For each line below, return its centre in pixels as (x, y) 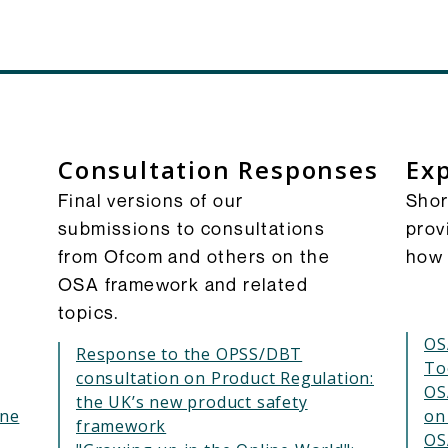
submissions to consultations (192, 228)
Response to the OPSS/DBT (189, 354)
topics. (89, 312)
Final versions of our (151, 200)
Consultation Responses (218, 169)
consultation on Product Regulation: (225, 378)
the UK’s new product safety (192, 402)
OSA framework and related (183, 284)
